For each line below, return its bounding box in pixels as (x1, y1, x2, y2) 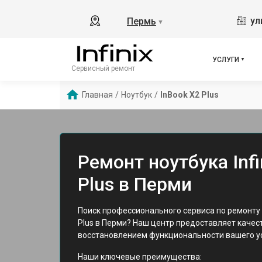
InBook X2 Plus (160, 90, 219, 99)
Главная (82, 90, 113, 99)
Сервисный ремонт (71, 64, 135, 73)
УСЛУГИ (212, 55, 239, 64)
